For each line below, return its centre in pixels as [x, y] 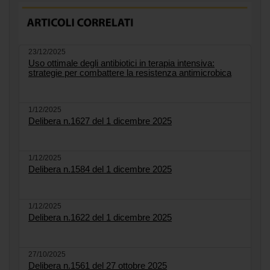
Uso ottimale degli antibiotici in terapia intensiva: [121, 63]
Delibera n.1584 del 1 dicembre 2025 [100, 169]
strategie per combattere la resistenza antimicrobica [130, 72]
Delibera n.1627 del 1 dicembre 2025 [100, 121]
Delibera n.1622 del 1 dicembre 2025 [100, 217]
